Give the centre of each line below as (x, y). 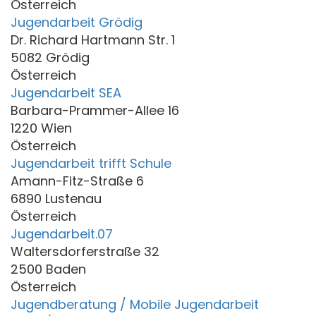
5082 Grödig (50, 57)
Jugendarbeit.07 (62, 233)
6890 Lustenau (56, 198)
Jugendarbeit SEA (66, 92)
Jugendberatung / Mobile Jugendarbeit (135, 304)
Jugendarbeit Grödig (77, 22)
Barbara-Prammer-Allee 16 (95, 110)
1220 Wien (41, 128)
